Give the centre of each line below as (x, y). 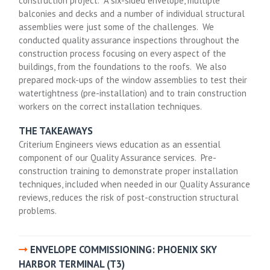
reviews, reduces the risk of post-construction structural (129, 197)
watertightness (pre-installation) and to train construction (133, 93)
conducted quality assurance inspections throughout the (129, 40)
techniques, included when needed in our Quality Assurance (135, 184)
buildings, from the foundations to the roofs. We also (123, 67)
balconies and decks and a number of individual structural (132, 14)
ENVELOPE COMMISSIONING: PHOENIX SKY (124, 249)
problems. (38, 210)
